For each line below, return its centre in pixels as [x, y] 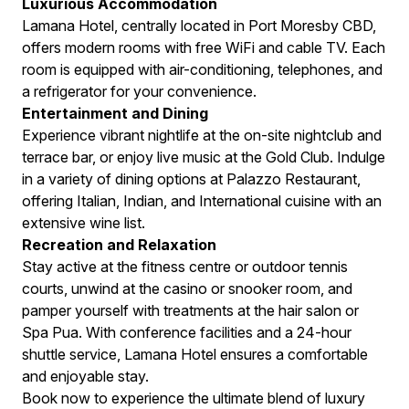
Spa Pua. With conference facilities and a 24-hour [187, 332]
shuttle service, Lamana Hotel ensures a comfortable [195, 354]
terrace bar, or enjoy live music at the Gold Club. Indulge [204, 157]
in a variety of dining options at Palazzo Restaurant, [191, 179]
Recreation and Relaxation [119, 245]
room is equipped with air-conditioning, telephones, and [202, 69]
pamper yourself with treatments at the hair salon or [190, 310]
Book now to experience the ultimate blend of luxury [194, 398]
